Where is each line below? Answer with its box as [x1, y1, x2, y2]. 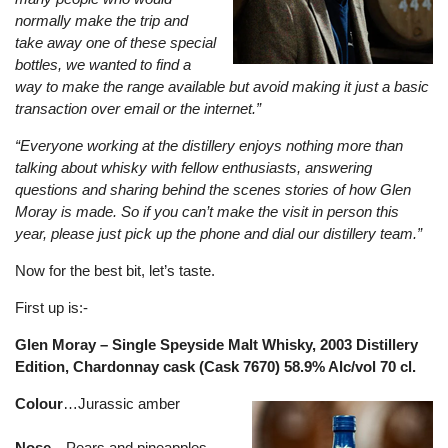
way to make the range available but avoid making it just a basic [15, 78, 429, 95]
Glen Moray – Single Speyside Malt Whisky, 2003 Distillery [15, 336, 418, 353]
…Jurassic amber [63, 395, 180, 412]
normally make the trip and [15, 12, 188, 29]
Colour [15, 395, 63, 412]
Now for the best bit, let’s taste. [15, 262, 215, 279]
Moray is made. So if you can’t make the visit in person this [15, 203, 399, 220]
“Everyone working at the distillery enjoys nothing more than [15, 137, 403, 154]
